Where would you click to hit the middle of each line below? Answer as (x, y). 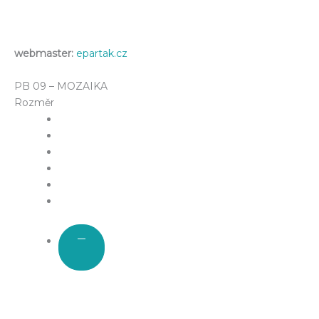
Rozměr (34, 102)
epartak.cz (102, 54)
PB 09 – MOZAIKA (61, 86)
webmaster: (44, 54)
